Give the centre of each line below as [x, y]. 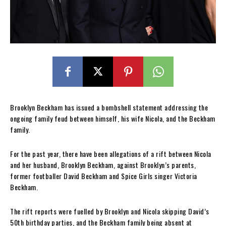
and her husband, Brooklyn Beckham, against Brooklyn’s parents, [103, 164]
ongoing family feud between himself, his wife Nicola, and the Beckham [113, 118]
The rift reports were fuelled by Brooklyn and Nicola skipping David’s [110, 211]
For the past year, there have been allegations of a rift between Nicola [111, 153]
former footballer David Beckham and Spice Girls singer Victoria [104, 176]
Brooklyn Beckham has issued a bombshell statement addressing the [109, 107]
